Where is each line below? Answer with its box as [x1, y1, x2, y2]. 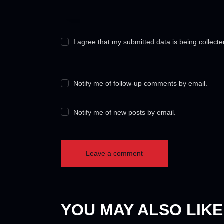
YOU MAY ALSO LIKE [61, 200, 223, 219]
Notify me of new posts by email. [73, 108, 176, 116]
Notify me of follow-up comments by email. [73, 79, 208, 88]
